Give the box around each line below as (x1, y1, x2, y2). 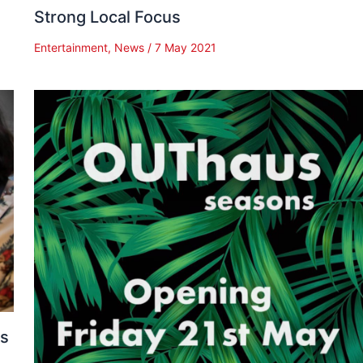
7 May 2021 (155, 40, 217, 54)
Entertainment (34, 40, 109, 54)
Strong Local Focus (34, 6, 181, 27)
